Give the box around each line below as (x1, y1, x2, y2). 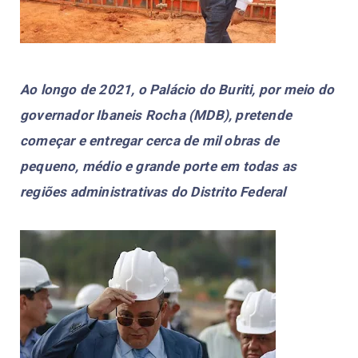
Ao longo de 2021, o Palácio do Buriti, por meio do (20, 81, 335, 97)
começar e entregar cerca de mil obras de (20, 132, 280, 149)
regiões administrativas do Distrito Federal (20, 183, 286, 200)
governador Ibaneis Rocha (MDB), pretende (20, 106, 292, 123)
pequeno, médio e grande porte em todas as (20, 157, 297, 174)
